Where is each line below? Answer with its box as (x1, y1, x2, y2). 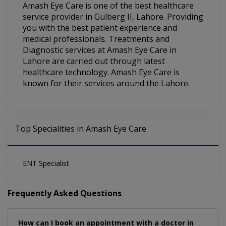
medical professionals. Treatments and (23, 33, 169, 45)
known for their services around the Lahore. (23, 78, 190, 89)
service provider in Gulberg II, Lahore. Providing (23, 11, 203, 23)
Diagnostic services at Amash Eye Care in (23, 44, 177, 56)
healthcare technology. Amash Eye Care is (23, 67, 180, 78)
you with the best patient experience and (23, 22, 177, 34)
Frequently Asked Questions (8, 188, 122, 199)
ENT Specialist (23, 158, 69, 168)
